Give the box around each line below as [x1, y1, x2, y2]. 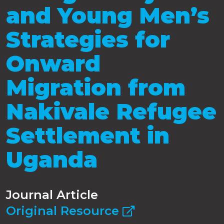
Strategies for [6, 26, 170, 53]
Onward [6, 50, 100, 77]
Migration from [6, 74, 185, 101]
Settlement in [6, 122, 169, 149]
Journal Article [6, 187, 98, 202]
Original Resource [6, 203, 122, 218]
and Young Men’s [6, 2, 209, 29]
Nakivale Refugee [6, 98, 216, 125]
